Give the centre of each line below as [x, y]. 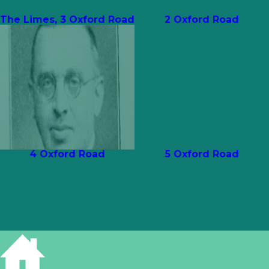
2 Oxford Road [202, 20]
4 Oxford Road [67, 154]
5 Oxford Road [202, 154]
